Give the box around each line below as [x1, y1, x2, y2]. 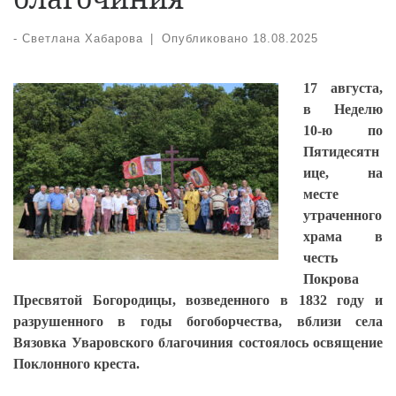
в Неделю [303, 102, 383, 118]
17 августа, [303, 80, 383, 96]
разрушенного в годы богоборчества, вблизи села [13, 314, 383, 330]
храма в [303, 229, 383, 245]
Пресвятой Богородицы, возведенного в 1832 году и [13, 293, 383, 308]
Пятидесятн [303, 144, 379, 160]
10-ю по [303, 123, 383, 139]
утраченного [303, 208, 382, 224]
